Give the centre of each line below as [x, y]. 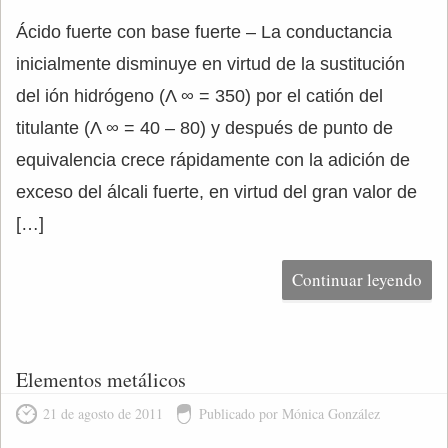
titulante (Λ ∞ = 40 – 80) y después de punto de [204, 128]
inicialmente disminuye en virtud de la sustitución [210, 64]
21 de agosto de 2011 [103, 413]
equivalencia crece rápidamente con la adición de [213, 160]
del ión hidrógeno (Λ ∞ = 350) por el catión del [199, 96]
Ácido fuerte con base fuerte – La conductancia [204, 32]
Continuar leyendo [357, 279]
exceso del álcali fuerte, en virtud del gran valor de [216, 192]
